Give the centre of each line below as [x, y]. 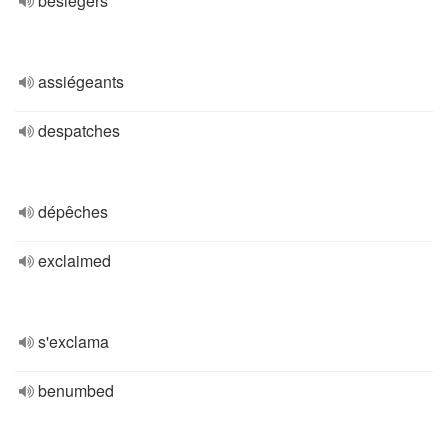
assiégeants [81, 81]
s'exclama [73, 341]
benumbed [76, 390]
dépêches [73, 211]
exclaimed [74, 260]
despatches [79, 130]
